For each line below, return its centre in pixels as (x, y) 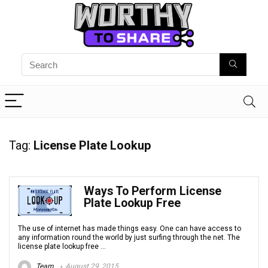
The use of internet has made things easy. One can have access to (130, 229)
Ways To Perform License (153, 191)
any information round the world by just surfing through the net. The (129, 238)
